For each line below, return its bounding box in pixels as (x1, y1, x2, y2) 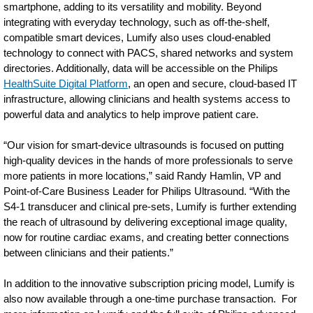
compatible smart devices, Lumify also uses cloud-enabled (3, 31, 271, 43)
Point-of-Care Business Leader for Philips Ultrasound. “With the (3, 185, 291, 197)
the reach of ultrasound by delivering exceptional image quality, (3, 216, 288, 228)
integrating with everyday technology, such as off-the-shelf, (3, 16, 270, 28)
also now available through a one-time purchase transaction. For (3, 293, 298, 305)
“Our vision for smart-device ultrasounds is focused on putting (3, 139, 284, 151)
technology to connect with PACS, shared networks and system (3, 47, 294, 59)
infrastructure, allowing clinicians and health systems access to (3, 93, 291, 105)
